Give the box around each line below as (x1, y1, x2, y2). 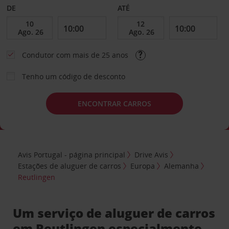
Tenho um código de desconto (21, 72, 125, 81)
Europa (130, 161, 155, 171)
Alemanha (164, 161, 199, 171)
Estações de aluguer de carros (18, 161, 122, 171)
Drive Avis (134, 149, 169, 159)
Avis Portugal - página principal (18, 149, 126, 159)
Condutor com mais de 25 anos (21, 50, 130, 60)
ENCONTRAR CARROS (78, 98, 151, 108)
